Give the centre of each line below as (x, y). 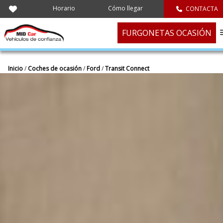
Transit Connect (127, 68)
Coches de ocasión (56, 68)
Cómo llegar (126, 8)
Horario (64, 8)
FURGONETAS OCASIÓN (167, 33)
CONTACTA (201, 9)
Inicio (16, 68)
